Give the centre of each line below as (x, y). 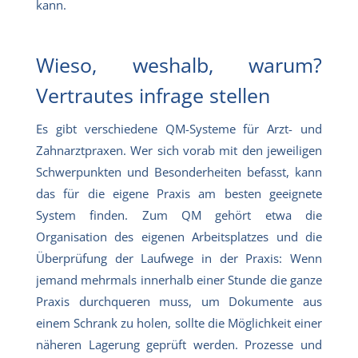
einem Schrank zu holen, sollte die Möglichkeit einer (179, 322)
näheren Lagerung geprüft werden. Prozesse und (179, 344)
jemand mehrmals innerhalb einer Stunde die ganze (179, 279)
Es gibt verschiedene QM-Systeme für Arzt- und (179, 128)
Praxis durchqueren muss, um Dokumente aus (179, 301)
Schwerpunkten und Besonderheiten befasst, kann (179, 171)
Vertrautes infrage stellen (156, 95)
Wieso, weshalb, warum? (179, 64)
